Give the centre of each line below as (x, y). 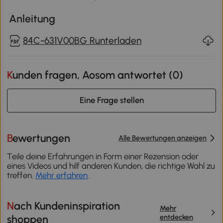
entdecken (176, 217)
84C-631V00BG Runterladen (82, 40)
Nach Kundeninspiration (11, 206)
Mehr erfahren (62, 175)
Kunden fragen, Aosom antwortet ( (93, 75)
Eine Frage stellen (111, 100)
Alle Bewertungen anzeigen (163, 138)
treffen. (21, 175)
